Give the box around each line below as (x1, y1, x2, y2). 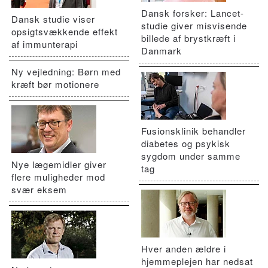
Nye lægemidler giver (11, 158, 106, 171)
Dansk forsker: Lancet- (141, 7, 245, 20)
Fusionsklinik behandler (141, 124, 246, 138)
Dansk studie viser (11, 13, 95, 26)
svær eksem (11, 183, 67, 196)
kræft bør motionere (11, 78, 99, 91)
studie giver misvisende (141, 19, 248, 32)
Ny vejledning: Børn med (11, 65, 121, 78)
